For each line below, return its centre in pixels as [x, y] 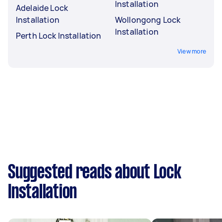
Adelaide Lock [42, 8]
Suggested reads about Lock [95, 173]
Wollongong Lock [148, 20]
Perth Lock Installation [59, 35]
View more [192, 51]
